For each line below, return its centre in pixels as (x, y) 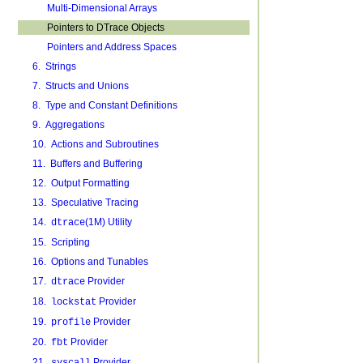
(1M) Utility (108, 222)
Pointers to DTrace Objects (105, 28)
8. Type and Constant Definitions (105, 105)
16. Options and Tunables (90, 262)
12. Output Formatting (81, 183)
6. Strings (54, 66)
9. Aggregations (68, 125)
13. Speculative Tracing (85, 203)
